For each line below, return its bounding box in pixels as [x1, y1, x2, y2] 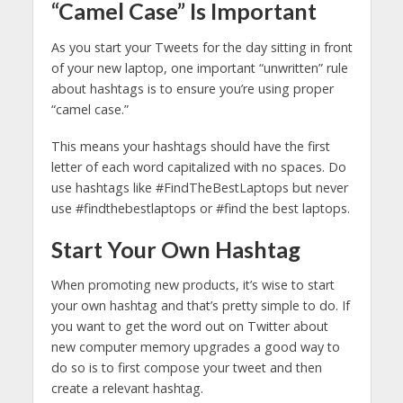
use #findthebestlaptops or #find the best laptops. [50, 199, 350, 217]
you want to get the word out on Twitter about [50, 318, 328, 336]
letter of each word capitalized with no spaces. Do [50, 157, 346, 175]
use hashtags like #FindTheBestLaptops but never [50, 178, 348, 196]
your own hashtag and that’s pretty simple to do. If [50, 297, 350, 315]
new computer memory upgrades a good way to [50, 338, 340, 356]
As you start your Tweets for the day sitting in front [50, 38, 353, 56]
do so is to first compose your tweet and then [50, 359, 322, 377]
